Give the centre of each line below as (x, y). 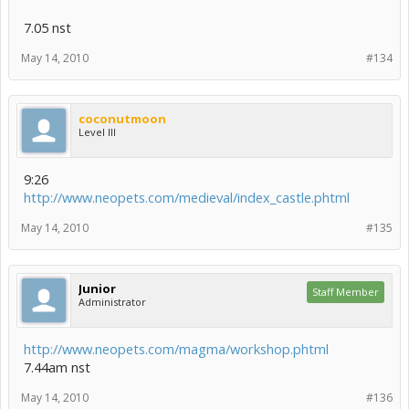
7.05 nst (47, 28)
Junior (97, 289)
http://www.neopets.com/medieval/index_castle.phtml (187, 198)
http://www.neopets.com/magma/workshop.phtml (176, 349)
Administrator (112, 302)
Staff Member (346, 292)
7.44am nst (57, 367)
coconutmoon (122, 119)
